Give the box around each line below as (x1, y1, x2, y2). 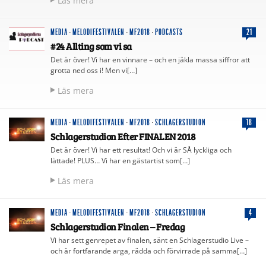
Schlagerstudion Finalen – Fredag (50, 220, 185, 233)
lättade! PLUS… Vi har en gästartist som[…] (50, 155, 190, 166)
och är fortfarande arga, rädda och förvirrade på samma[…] (50, 245, 247, 256)
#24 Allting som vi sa (50, 39, 132, 52)
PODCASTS (155, 27, 183, 37)
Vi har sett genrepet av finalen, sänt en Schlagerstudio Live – (50, 235, 249, 245)
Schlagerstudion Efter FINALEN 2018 (50, 129, 195, 142)
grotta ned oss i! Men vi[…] (50, 65, 137, 75)
